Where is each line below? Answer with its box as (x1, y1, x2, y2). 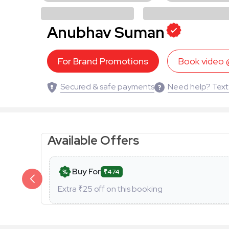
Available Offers (48, 132, 142, 148)
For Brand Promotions (58, 55, 148, 67)
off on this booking (93, 183, 163, 194)
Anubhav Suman (47, 21, 165, 42)
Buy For (72, 166, 101, 177)
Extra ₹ (58, 183, 83, 194)
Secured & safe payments (60, 81, 154, 92)
